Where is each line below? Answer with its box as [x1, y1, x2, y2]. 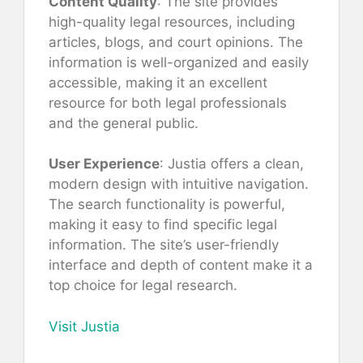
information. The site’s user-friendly [49, 237, 279, 254]
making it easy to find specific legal [49, 216, 277, 233]
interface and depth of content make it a [49, 257, 313, 274]
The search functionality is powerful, [49, 196, 285, 213]
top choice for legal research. [49, 277, 237, 294]
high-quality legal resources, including [49, 13, 295, 30]
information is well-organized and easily [49, 53, 309, 70]
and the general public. [49, 114, 199, 131]
